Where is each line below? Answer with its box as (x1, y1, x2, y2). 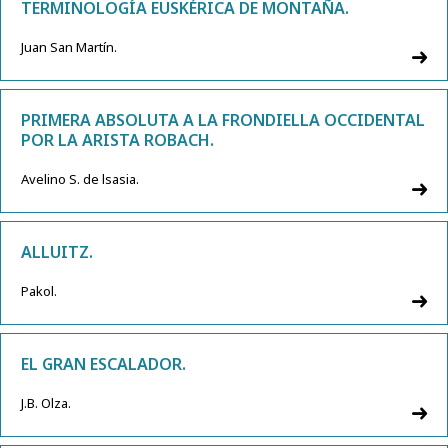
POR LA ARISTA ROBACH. (21, 128, 214, 151)
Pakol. (21, 281, 57, 300)
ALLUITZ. (21, 240, 93, 263)
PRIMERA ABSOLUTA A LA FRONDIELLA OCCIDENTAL (21, 108, 425, 131)
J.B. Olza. (21, 393, 71, 412)
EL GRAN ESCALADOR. (21, 352, 186, 375)
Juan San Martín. (21, 37, 117, 56)
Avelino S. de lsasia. (21, 169, 139, 188)
